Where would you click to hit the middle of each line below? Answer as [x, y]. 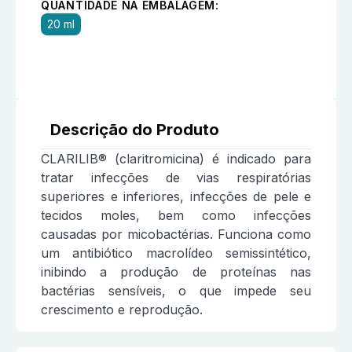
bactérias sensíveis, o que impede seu [176, 291]
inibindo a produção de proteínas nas [176, 272]
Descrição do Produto [135, 130]
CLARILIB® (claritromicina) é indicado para [176, 159]
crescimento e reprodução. [122, 310]
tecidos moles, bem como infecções [176, 216]
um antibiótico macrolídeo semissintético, [176, 253]
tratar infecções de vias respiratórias [176, 178]
